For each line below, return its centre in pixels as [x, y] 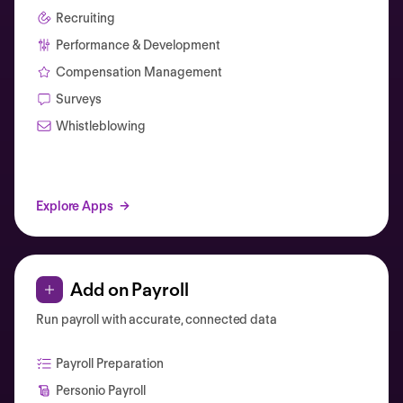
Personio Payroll [101, 390]
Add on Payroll [130, 289]
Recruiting [85, 18]
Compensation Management [139, 72]
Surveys [79, 99]
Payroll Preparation [110, 363]
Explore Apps [75, 206]
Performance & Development [138, 45]
